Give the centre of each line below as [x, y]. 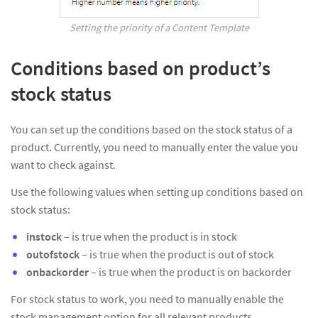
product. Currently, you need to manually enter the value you [154, 147]
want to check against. [63, 165]
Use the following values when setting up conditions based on [157, 192]
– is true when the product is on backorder [191, 272]
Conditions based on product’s [141, 68]
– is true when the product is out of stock [178, 254]
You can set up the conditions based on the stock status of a [152, 130]
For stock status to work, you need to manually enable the [147, 299]
